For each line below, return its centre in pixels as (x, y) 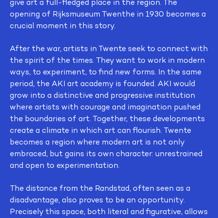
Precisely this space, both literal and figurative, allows (109, 211)
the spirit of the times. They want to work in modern (107, 60)
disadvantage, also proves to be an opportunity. (97, 200)
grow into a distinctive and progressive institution (102, 95)
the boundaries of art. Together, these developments (107, 118)
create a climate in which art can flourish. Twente (100, 130)
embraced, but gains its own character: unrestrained (106, 154)
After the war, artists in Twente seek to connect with (109, 48)
